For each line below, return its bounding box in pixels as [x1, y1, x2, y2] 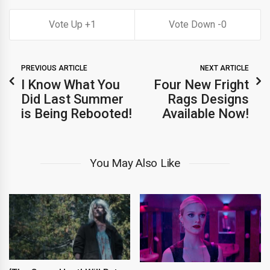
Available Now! [162, 106, 249, 121]
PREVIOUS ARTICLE [21, 64, 87, 72]
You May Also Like [90, 156, 180, 170]
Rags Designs [168, 92, 249, 107]
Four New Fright [154, 77, 249, 92]
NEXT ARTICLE [200, 64, 249, 72]
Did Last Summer [21, 92, 124, 107]
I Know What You [21, 77, 120, 92]
